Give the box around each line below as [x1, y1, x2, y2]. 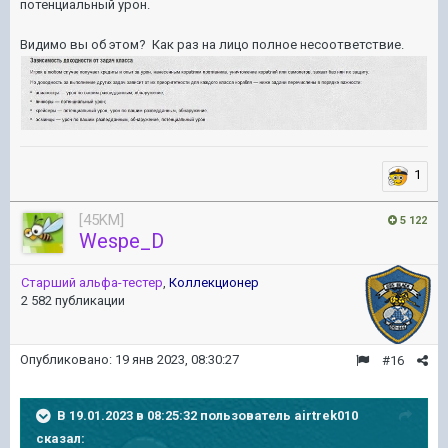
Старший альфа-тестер [21, 275, 163, 290]
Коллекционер [169, 275, 259, 290]
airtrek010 [294, 407, 358, 423]
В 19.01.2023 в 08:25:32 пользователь [57, 407, 294, 423]
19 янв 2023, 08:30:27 [115, 352, 239, 367]
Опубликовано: [20, 352, 115, 367]
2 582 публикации [21, 293, 125, 308]
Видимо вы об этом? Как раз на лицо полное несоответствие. [20, 37, 404, 52]
